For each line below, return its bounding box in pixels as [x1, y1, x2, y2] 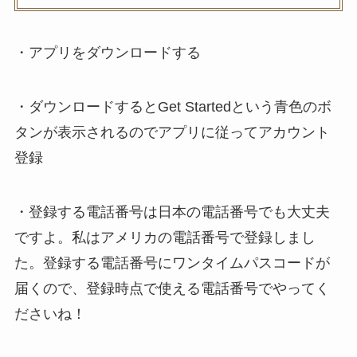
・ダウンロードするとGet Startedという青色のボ [14, 98, 331, 115]
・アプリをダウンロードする [14, 45, 201, 61]
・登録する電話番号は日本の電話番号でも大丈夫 [14, 203, 330, 220]
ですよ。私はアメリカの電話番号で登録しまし [14, 229, 316, 245]
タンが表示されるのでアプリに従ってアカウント [14, 124, 330, 140]
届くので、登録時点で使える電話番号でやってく [14, 280, 330, 296]
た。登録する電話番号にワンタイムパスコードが [14, 254, 330, 271]
